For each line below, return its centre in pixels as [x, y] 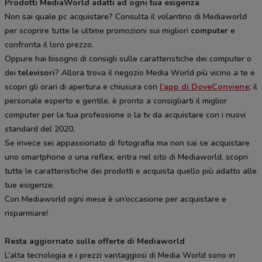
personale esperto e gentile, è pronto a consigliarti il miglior [116, 101]
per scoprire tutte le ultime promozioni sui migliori [98, 31]
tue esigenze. [30, 185]
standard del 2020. [40, 129]
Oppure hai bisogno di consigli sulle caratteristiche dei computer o [128, 59]
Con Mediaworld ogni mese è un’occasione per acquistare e [116, 199]
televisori [37, 73]
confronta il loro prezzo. [49, 45]
